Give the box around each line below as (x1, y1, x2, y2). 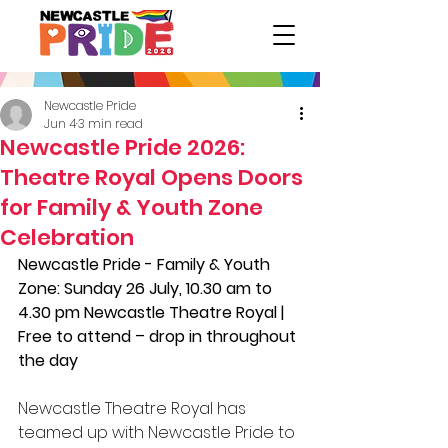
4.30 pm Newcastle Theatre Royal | (18, 301, 288, 324)
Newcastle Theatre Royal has (18, 397, 250, 420)
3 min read (78, 115, 143, 132)
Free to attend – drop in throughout (18, 325, 300, 348)
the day (18, 349, 82, 372)
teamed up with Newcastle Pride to (18, 421, 299, 444)
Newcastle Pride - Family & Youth (18, 253, 274, 276)
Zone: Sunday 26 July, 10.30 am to (18, 277, 276, 300)
